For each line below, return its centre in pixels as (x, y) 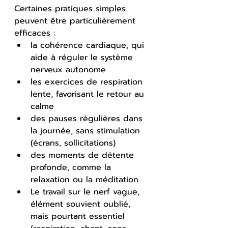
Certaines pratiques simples (72, 8)
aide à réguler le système (83, 57)
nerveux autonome (68, 69)
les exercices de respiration (88, 82)
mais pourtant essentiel (79, 216)
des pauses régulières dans (88, 118)
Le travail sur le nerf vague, (87, 192)
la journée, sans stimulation (87, 131)
